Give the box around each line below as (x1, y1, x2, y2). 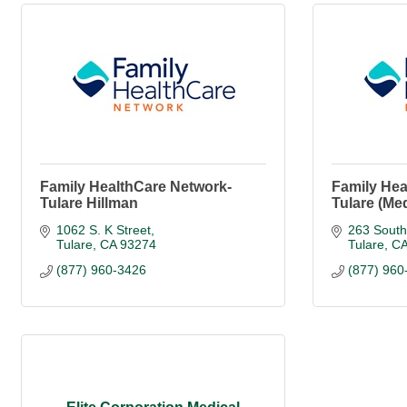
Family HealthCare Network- (40, 179, 232, 195)
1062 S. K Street (55, 223, 151, 238)
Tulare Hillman (40, 195, 138, 212)
